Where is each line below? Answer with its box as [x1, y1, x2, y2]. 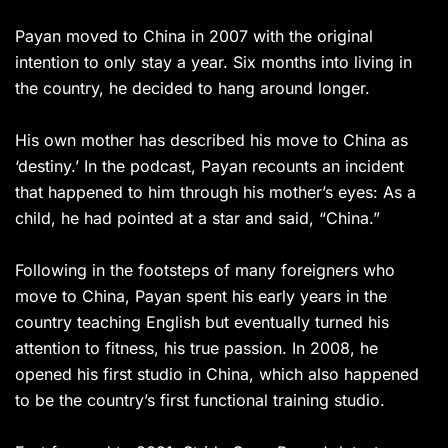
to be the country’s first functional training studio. [15, 390, 385, 411]
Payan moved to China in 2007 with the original [15, 26, 373, 47]
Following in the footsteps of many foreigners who [15, 260, 395, 281]
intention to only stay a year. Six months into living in [15, 52, 412, 73]
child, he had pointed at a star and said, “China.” [15, 208, 380, 229]
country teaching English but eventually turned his [15, 312, 389, 333]
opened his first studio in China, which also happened [15, 364, 419, 385]
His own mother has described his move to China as [15, 130, 408, 151]
